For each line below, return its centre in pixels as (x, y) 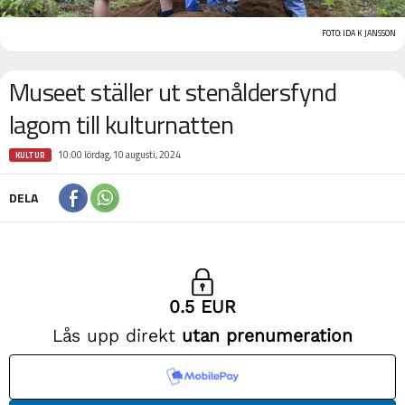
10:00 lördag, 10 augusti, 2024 (119, 154)
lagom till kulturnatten (122, 124)
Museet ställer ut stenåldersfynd (173, 91)
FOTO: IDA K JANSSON (359, 33)
